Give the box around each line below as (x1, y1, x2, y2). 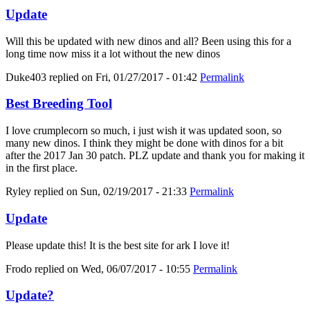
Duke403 (6, 71, 46, 83)
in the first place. (6, 162, 77, 174)
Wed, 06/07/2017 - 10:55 (81, 262, 190, 275)
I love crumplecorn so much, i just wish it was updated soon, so (6, 125, 282, 137)
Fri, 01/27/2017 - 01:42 (95, 71, 197, 83)
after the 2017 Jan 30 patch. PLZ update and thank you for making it (6, 149, 304, 162)
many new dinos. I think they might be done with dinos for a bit (6, 137, 283, 149)
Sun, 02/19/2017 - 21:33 (80, 185, 187, 198)
